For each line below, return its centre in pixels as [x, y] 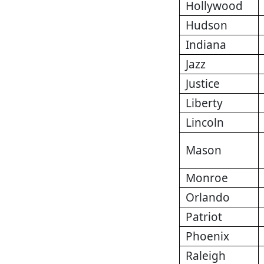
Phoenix [207, 237]
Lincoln [205, 123]
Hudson [207, 26]
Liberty [204, 103]
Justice [203, 84]
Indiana [206, 45]
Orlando [208, 198]
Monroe [207, 178]
